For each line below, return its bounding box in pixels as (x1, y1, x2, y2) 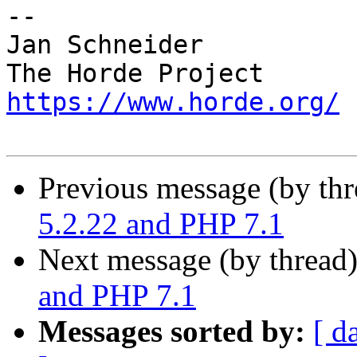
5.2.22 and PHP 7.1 (38, 206, 284, 241)
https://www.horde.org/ (6, 88, 339, 117)
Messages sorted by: (38, 314, 305, 349)
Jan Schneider (6, 30, 203, 60)
